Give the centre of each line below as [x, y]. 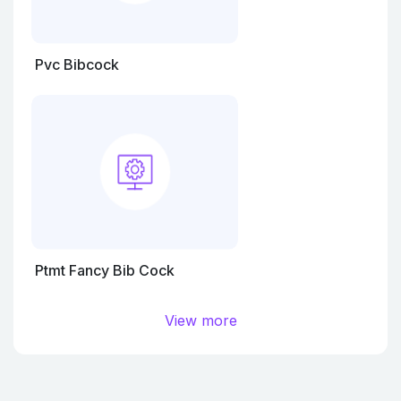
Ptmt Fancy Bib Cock [105, 270]
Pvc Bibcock [77, 64]
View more [200, 320]
